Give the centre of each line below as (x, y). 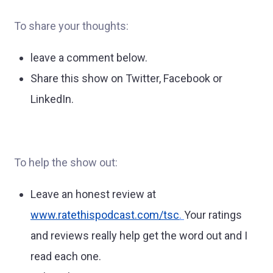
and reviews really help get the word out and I (139, 235)
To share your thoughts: (71, 26)
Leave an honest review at (93, 194)
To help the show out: (66, 162)
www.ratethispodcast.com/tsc (105, 214)
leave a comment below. (89, 57)
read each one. (66, 256)
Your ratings (213, 214)
